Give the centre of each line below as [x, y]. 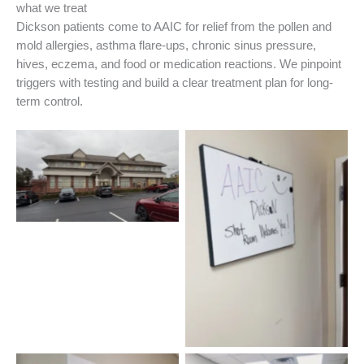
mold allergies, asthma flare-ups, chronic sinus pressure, [166, 45]
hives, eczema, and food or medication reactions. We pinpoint [179, 64]
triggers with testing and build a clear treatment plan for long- [175, 82]
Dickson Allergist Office [97, 176]
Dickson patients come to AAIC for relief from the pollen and [174, 26]
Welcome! [266, 238]
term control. [50, 101]
